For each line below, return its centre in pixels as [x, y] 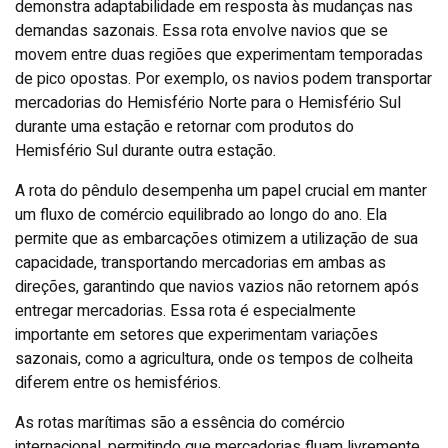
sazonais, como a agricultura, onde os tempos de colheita [214, 358]
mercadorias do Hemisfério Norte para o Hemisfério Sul [208, 102]
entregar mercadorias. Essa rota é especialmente [185, 310]
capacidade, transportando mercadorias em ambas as [200, 262]
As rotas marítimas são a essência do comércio [180, 422]
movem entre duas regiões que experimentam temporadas [219, 54]
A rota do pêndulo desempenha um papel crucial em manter [221, 190]
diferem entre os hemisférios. [118, 382]
